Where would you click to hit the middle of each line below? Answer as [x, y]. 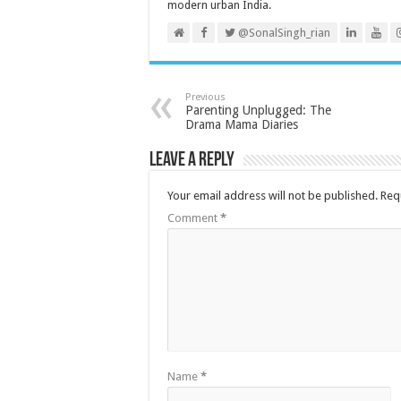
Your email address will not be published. [273, 196]
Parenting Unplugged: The [258, 110]
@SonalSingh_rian [283, 33]
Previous [205, 97]
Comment [194, 218]
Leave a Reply [192, 161]
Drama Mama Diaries [242, 124]
